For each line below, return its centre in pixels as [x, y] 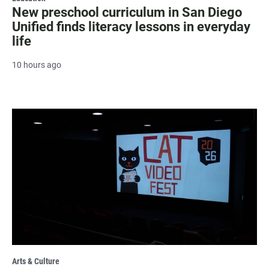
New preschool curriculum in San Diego [127, 12]
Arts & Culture [36, 261]
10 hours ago [37, 65]
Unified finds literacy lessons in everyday [131, 26]
